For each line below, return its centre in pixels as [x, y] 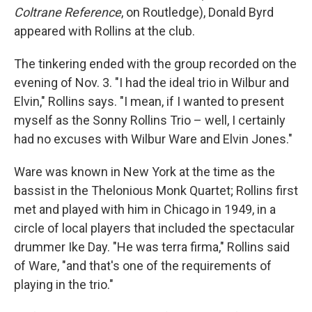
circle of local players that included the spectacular [154, 228]
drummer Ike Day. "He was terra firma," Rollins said [152, 247]
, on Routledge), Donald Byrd [197, 12]
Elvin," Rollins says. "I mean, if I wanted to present [149, 101]
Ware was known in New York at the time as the [145, 171]
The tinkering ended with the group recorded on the [155, 63]
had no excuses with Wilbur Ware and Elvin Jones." [153, 139]
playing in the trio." [64, 284]
